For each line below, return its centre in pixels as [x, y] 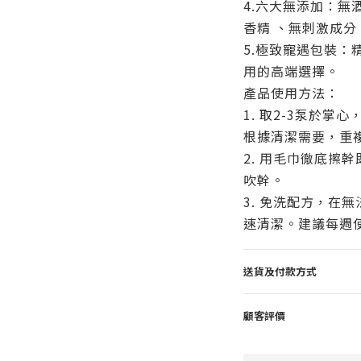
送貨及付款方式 [280, 271]
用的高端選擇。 [291, 71]
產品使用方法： [291, 93]
